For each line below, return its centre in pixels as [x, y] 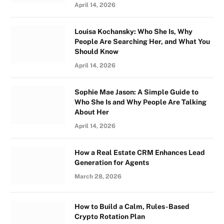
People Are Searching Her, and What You [142, 41]
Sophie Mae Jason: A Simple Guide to [136, 92]
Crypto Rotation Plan [110, 216]
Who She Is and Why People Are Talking [140, 102]
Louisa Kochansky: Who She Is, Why [133, 31]
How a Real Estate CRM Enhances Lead [140, 152]
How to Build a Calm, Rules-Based [132, 206]
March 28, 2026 [98, 176]
